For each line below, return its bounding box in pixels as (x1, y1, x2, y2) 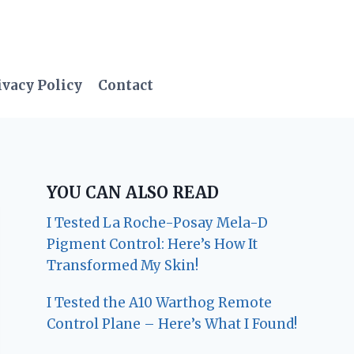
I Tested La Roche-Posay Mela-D (47, 213, 269, 232)
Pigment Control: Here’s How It (47, 235, 258, 253)
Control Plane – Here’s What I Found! (47, 314, 298, 333)
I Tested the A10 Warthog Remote (47, 293, 273, 311)
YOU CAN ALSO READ (47, 182, 220, 202)
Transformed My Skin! (47, 256, 199, 274)
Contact (97, 77, 153, 95)
